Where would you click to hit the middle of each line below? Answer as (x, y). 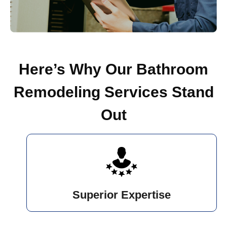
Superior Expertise (122, 195)
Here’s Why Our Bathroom (113, 69)
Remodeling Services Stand (113, 92)
